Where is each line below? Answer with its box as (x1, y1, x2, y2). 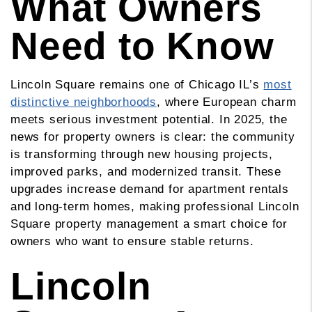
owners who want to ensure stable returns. (10, 235, 254, 249)
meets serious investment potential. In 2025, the (10, 113, 288, 127)
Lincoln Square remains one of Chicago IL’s (10, 78, 260, 92)
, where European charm (157, 95, 297, 109)
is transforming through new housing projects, (10, 148, 273, 162)
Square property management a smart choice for (10, 217, 288, 231)
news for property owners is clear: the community (10, 130, 295, 144)
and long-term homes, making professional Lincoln (10, 200, 299, 214)
